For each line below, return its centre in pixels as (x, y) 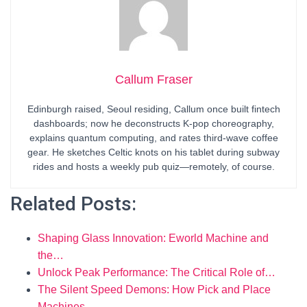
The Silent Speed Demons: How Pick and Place (154, 290)
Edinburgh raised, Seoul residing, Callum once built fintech (153, 109)
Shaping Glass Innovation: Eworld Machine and (153, 238)
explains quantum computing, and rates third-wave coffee (153, 138)
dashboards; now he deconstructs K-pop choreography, (153, 123)
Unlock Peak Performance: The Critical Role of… (157, 272)
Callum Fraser (153, 79)
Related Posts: (73, 204)
